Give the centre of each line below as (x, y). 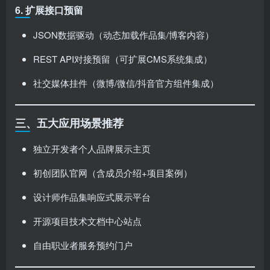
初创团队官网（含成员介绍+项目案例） (113, 173)
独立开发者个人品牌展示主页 (92, 149)
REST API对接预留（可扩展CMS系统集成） (123, 59)
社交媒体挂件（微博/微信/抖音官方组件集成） (126, 83)
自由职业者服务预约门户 (83, 245)
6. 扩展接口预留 (49, 10)
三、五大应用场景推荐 (69, 123)
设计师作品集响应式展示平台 (92, 197)
